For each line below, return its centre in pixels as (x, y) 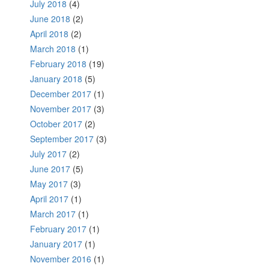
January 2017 (56, 244)
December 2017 (61, 94)
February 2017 (58, 229)
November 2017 (61, 109)
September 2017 (62, 139)
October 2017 (56, 124)
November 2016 (61, 259)
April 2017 (49, 199)
